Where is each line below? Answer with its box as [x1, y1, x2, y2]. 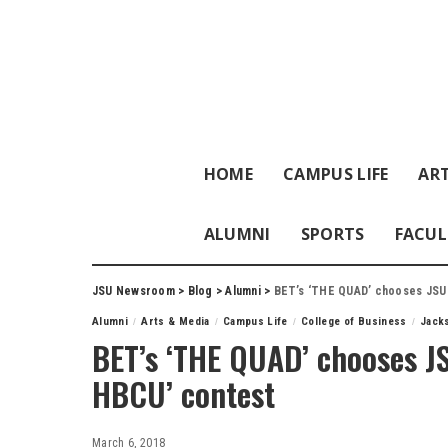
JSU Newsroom [92, 284, 175, 298]
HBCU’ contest [92, 370, 275, 417]
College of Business [301, 315, 407, 328]
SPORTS [300, 223, 365, 245]
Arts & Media [141, 315, 210, 328]
